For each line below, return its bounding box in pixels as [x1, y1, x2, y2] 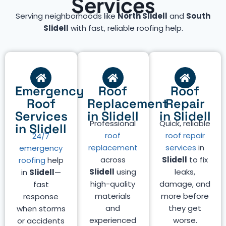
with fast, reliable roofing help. [68, 23, 183, 33]
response [23, 191, 59, 202]
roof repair [165, 130, 205, 141]
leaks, [175, 166, 196, 177]
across [100, 154, 126, 165]
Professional [90, 118, 136, 129]
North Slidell [118, 11, 167, 21]
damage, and [159, 179, 211, 189]
